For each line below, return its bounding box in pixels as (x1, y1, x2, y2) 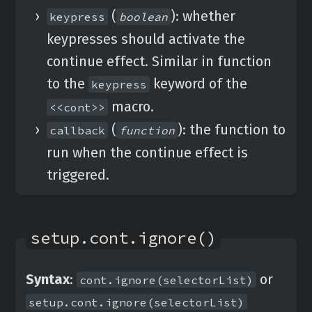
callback (49, 123, 105, 137)
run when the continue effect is (47, 144, 248, 161)
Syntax (26, 270, 70, 288)
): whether (171, 8, 235, 24)
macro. (108, 98, 154, 115)
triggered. (47, 166, 109, 183)
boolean (119, 10, 168, 24)
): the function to (178, 121, 286, 138)
